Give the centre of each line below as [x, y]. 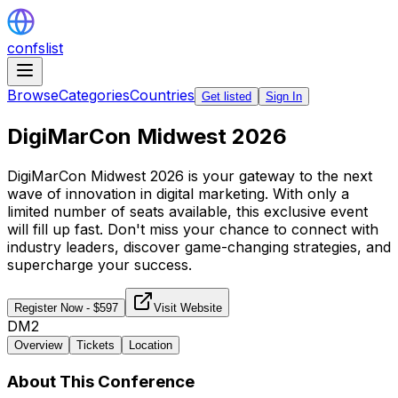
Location [151, 345]
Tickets [96, 345]
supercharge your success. [99, 264]
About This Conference [101, 381]
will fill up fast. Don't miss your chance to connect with [193, 229]
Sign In [284, 96]
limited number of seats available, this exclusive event [187, 211]
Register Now [48, 307]
